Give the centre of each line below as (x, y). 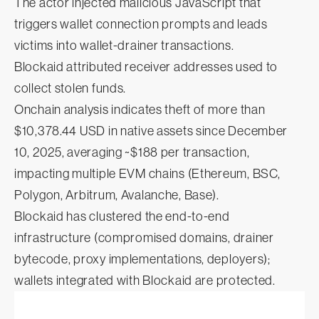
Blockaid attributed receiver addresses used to (146, 67)
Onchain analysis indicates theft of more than (140, 110)
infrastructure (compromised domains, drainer (144, 238)
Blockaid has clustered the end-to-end (122, 217)
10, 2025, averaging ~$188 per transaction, (132, 153)
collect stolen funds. (72, 89)
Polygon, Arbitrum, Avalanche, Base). (117, 195)
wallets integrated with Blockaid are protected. (145, 281)
